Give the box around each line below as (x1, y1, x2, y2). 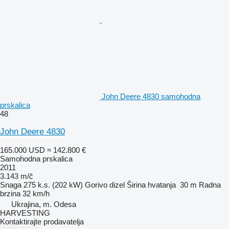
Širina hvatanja (127, 180, 176, 189)
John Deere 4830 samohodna (102, 91, 200, 101)
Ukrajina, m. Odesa (11, 199, 76, 209)
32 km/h (22, 189, 50, 198)
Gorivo (85, 180, 107, 189)
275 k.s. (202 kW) (24, 180, 83, 189)
